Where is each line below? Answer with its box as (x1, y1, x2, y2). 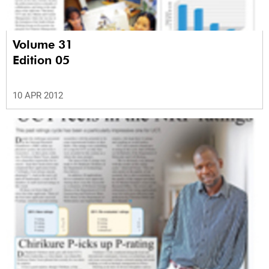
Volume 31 (13, 37, 76, 52)
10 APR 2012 (13, 90, 63, 101)
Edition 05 (13, 53, 70, 68)
